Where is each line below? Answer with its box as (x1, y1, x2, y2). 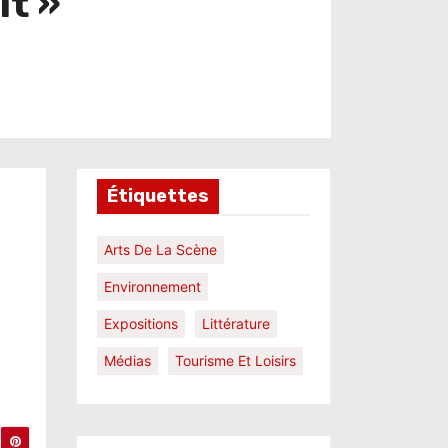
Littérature (202, 315, 270, 332)
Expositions (104, 315, 178, 332)
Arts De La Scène (104, 241, 217, 258)
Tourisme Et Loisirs (175, 352, 296, 369)
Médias (104, 352, 151, 369)
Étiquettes (107, 185, 209, 207)
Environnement (104, 278, 201, 295)
